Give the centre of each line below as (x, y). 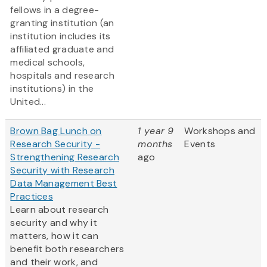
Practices (32, 197)
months (155, 144)
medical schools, (48, 63)
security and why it (54, 223)
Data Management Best (64, 184)
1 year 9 (156, 131)
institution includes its (60, 36)
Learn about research (60, 210)
